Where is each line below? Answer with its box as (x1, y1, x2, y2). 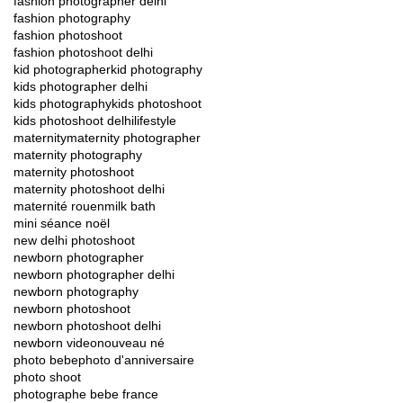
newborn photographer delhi (13, 266, 175, 282)
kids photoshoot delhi (13, 112, 134, 128)
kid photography (111, 61, 202, 76)
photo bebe (13, 352, 78, 367)
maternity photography (13, 147, 142, 162)
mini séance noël (13, 215, 110, 230)
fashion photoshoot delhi (13, 44, 153, 59)
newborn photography (13, 283, 139, 299)
